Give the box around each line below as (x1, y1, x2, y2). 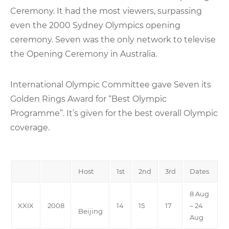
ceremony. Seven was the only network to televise (10, 34, 216, 44)
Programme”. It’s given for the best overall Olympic (10, 108, 218, 118)
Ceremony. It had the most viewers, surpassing (10, 6, 202, 16)
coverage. (10, 122, 50, 132)
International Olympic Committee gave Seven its (10, 79, 211, 89)
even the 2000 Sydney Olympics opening (10, 20, 180, 30)
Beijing (78, 207, 103, 215)
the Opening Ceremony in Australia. (10, 49, 157, 59)
